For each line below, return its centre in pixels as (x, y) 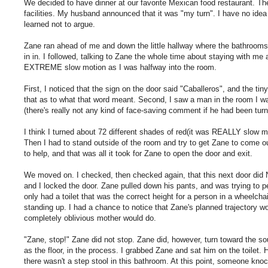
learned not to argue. (60, 24)
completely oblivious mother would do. (90, 218)
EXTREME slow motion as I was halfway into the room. (120, 67)
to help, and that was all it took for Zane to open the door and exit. (138, 153)
